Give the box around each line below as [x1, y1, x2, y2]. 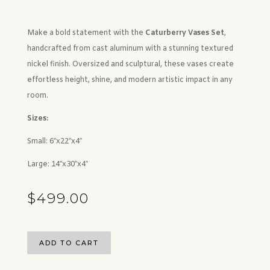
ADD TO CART [39, 239, 99, 248]
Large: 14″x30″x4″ [27, 160, 88, 170]
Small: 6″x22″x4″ [27, 137, 82, 147]
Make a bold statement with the [27, 28, 145, 39]
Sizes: [27, 114, 48, 124]
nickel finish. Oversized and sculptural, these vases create [27, 60, 234, 70]
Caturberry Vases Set [145, 28, 224, 39]
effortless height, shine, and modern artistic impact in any [27, 75, 233, 86]
